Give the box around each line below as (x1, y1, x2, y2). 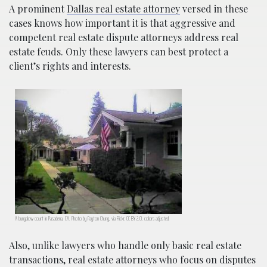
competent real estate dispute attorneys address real (9, 30, 238, 44)
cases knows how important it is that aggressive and (9, 16, 235, 29)
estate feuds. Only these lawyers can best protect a (9, 45, 228, 58)
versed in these (180, 2, 248, 15)
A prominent (9, 2, 67, 15)
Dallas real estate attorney (67, 2, 180, 15)
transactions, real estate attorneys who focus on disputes (9, 253, 256, 266)
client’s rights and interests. (9, 59, 131, 72)
